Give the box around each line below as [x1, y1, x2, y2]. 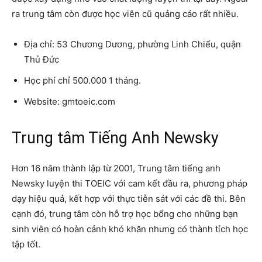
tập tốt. [12, 239, 40, 250]
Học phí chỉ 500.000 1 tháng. [24, 75, 141, 86]
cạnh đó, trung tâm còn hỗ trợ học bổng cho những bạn [12, 208, 238, 219]
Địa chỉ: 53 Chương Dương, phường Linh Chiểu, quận [24, 39, 241, 50]
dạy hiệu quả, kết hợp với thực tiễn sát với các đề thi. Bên [12, 193, 246, 204]
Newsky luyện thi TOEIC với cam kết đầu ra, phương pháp [12, 178, 247, 189]
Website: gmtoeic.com [24, 96, 115, 107]
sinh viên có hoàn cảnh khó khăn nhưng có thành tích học [12, 223, 248, 235]
